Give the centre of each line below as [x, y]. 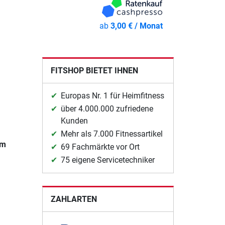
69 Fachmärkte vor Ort [100, 147]
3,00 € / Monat [137, 26]
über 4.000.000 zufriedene [107, 109]
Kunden [74, 121]
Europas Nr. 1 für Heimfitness [112, 96]
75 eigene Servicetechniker [107, 160]
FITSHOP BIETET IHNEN [94, 71]
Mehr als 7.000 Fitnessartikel [111, 134]
